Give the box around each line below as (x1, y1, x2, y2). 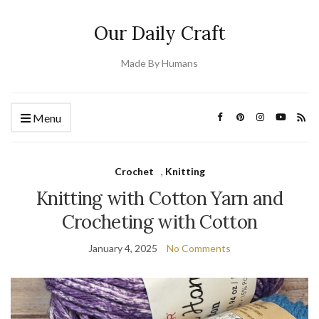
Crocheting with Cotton (61, 210, 258, 234)
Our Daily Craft (93, 21, 226, 45)
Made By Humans (121, 57, 198, 69)
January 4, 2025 (88, 242, 157, 254)
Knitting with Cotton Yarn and (36, 187, 283, 210)
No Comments (167, 242, 231, 254)
